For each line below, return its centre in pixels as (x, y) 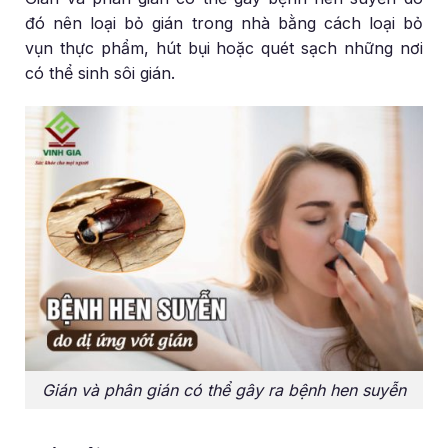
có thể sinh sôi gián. (100, 72)
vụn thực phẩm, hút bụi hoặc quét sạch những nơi (224, 47)
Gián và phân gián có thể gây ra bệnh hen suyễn (224, 389)
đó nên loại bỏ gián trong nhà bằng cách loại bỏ (224, 22)
